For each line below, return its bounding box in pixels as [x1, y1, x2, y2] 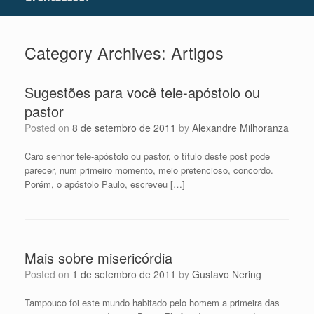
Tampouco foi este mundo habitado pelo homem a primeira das [25, 296, 280, 310]
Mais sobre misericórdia [25, 247, 172, 268]
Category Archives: [25, 41, 171, 65]
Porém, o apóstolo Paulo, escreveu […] [25, 177, 185, 191]
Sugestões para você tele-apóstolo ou [25, 82, 260, 103]
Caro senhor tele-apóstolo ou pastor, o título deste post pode [25, 149, 270, 163]
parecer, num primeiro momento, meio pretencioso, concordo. [25, 163, 273, 177]
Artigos [171, 41, 224, 65]
